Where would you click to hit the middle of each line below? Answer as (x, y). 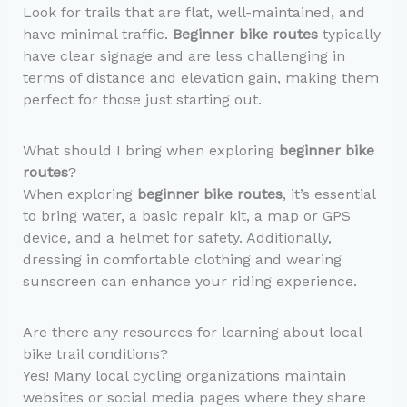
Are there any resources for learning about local (192, 332)
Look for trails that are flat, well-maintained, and (194, 12)
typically (349, 34)
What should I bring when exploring (150, 150)
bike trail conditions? (95, 353)
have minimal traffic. (97, 34)
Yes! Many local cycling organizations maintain (184, 375)
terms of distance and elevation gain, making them (200, 77)
